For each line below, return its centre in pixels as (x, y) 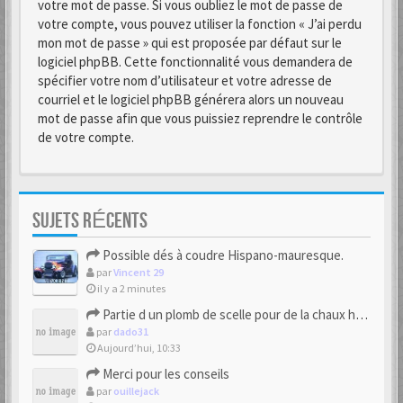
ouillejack (136, 391)
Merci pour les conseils (165, 374)
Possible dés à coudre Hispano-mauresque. (222, 255)
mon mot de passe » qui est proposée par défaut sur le (190, 43)
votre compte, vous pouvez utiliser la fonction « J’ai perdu (200, 24)
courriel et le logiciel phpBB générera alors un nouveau (191, 99)
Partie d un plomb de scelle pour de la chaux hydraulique (228, 314)
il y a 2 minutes (130, 288)
